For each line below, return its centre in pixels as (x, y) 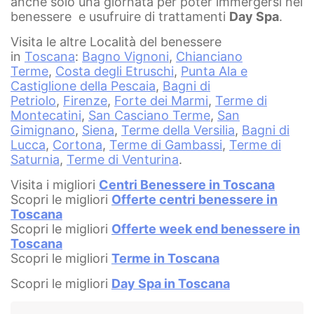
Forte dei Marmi (161, 101)
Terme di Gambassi (166, 145)
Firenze (85, 101)
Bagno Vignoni (125, 57)
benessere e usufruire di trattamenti (120, 17)
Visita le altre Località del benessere (116, 42)
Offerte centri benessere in (194, 200)
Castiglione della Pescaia (83, 86)
